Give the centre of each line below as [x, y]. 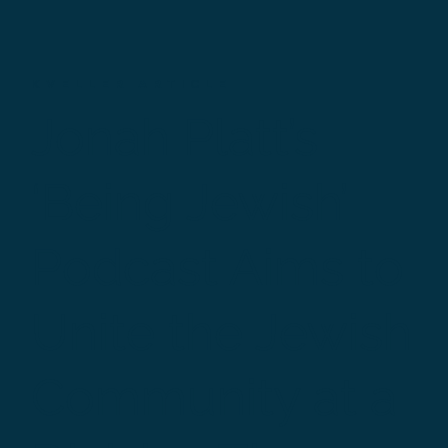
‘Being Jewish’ [190, 203]
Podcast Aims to [218, 268]
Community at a [214, 398]
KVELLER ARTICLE [136, 84]
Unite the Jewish [222, 333]
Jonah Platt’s [175, 138]
